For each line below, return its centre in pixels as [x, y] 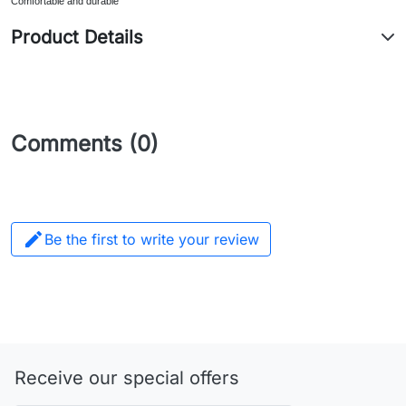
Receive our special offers [127, 377]
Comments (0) [85, 143]
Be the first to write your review [152, 239]
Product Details [77, 37]
